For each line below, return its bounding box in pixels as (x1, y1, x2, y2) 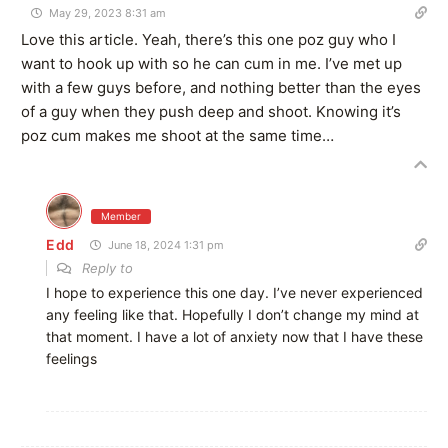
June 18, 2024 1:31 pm (105, 237, 225, 252)
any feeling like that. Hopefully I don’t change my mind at (46, 305, 419, 323)
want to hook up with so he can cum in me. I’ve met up (21, 53, 402, 73)
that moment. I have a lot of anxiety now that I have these (46, 327, 423, 345)
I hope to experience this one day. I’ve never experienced (46, 283, 423, 301)
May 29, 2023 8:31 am (46, 5, 166, 20)
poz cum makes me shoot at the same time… (21, 125, 334, 145)
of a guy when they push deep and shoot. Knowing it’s (21, 101, 401, 121)
